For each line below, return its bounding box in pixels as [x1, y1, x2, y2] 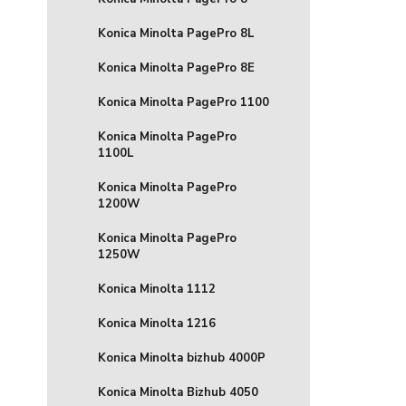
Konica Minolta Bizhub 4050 [98, 384, 258, 401]
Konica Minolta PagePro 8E [98, 60, 255, 76]
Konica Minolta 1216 [98, 315, 216, 332]
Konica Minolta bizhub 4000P [98, 350, 266, 366]
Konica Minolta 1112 [98, 281, 216, 297]
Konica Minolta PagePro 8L [98, 25, 255, 42]
